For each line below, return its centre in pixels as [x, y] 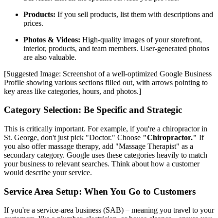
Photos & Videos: [52, 39]
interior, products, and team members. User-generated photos [116, 48]
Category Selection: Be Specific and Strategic [93, 110]
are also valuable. [50, 57]
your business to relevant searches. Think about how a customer [102, 164]
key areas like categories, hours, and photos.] [73, 91]
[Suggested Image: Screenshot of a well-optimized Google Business [108, 73]
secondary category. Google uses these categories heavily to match [106, 155]
